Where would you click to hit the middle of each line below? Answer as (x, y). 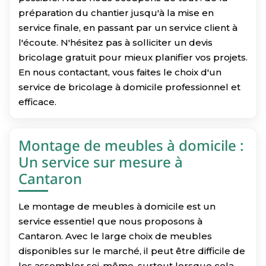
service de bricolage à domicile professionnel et (129, 87)
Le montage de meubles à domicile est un (117, 206)
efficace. (37, 102)
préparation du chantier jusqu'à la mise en (116, 12)
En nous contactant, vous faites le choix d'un (120, 72)
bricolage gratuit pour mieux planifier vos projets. (133, 57)
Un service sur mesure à (101, 161)
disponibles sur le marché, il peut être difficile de (132, 251)
